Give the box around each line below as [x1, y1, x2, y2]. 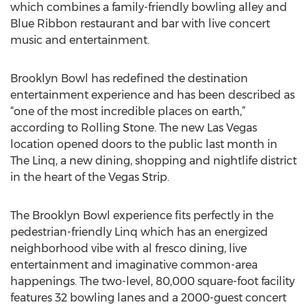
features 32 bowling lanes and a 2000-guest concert [10, 291, 286, 304]
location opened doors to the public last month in [10, 138, 278, 151]
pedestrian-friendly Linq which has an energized [10, 225, 268, 238]
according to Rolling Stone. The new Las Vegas [10, 121, 257, 134]
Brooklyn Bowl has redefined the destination [10, 72, 248, 85]
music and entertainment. [10, 34, 149, 47]
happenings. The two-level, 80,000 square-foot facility [10, 275, 295, 288]
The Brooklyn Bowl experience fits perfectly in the [10, 209, 273, 222]
